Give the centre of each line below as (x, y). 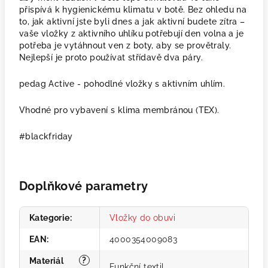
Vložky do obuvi (142, 218)
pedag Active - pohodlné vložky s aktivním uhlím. (122, 84)
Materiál (47, 261)
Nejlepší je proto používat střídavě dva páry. (111, 58)
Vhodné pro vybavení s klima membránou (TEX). (119, 110)
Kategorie (50, 218)
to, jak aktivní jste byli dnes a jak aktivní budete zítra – (132, 22)
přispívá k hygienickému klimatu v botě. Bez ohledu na (133, 10)
